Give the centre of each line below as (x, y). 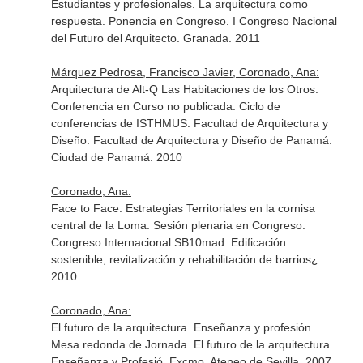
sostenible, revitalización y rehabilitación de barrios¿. (186, 259)
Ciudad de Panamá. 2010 (116, 157)
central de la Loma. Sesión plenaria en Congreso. (178, 225)
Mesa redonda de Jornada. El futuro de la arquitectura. (192, 344)
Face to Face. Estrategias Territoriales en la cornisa (183, 208)
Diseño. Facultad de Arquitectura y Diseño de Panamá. (191, 140)
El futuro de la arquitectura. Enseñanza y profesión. (182, 327)
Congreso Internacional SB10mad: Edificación (168, 242)
